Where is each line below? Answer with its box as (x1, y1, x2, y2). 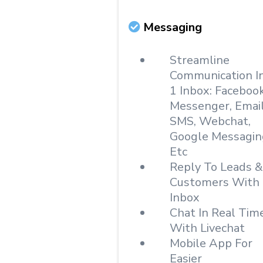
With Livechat (170, 220, 245, 236)
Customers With (170, 174, 259, 190)
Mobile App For (170, 235, 252, 251)
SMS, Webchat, (170, 113, 251, 129)
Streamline (170, 52, 230, 68)
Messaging (143, 19, 202, 35)
